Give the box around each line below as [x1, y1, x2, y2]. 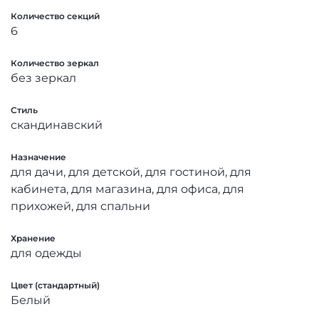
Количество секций [11, 10, 100, 21]
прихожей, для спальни [11, 199, 150, 213]
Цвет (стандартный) [11, 279, 100, 291]
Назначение [11, 151, 66, 162]
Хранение [11, 232, 56, 244]
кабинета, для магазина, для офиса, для [11, 182, 244, 196]
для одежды [11, 246, 82, 260]
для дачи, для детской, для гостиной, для [11, 164, 251, 179]
